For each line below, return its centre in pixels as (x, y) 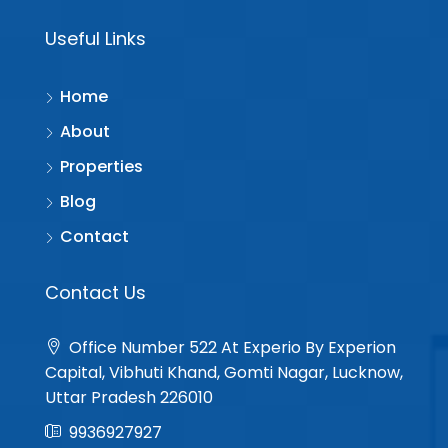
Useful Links (95, 38)
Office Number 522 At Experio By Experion (230, 347)
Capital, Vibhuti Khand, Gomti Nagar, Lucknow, (224, 372)
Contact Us (95, 292)
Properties (101, 166)
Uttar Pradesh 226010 (129, 397)
